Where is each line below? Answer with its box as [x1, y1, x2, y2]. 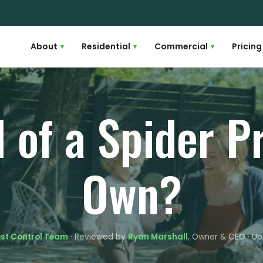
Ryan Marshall [127, 231, 188, 242]
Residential [82, 40, 130, 52]
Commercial [154, 40, 208, 52]
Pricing [232, 40, 262, 52]
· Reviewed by [68, 231, 128, 242]
